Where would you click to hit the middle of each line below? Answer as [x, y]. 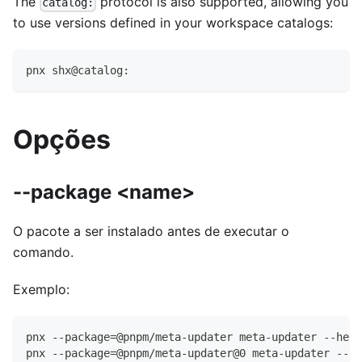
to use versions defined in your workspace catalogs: [173, 23]
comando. [43, 253]
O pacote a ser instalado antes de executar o [151, 232]
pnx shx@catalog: [78, 71]
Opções [62, 140]
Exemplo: [41, 290]
